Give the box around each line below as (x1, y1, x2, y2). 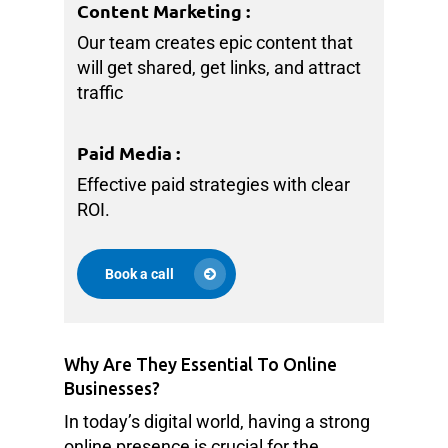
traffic (77, 82, 124, 104)
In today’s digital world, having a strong (64, 410, 370, 432)
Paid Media (77, 141, 173, 165)
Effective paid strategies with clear (77, 174, 351, 196)
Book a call (105, 266, 175, 283)
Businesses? (64, 378, 160, 398)
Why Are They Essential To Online (64, 354, 337, 374)
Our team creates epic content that (77, 32, 354, 54)
